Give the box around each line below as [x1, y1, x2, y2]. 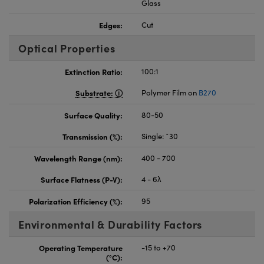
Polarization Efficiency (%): [29, 195, 123, 206]
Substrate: [75, 87, 115, 98]
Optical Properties [18, 40, 115, 55]
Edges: [99, 19, 123, 30]
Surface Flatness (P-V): [41, 173, 123, 184]
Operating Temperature [39, 242, 123, 253]
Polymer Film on [141, 87, 199, 98]
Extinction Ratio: [65, 65, 123, 77]
